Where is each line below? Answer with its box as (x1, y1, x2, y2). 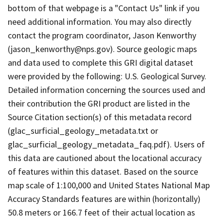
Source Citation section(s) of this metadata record (8, 111, 192, 123)
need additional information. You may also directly (8, 16, 191, 27)
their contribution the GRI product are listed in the (8, 97, 190, 109)
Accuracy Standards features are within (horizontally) (8, 193, 200, 204)
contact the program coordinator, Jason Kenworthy (8, 29, 196, 41)
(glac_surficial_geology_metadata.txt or (8, 125, 158, 136)
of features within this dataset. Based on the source (8, 165, 198, 177)
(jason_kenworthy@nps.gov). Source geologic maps (8, 43, 197, 54)
